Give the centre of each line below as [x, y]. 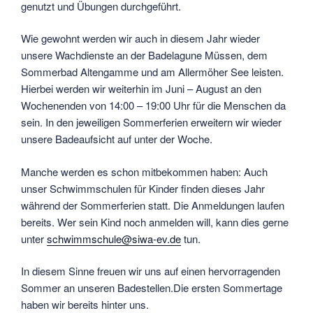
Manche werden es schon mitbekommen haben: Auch [144, 171]
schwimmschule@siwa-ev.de [114, 238]
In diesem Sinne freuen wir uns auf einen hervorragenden [151, 271]
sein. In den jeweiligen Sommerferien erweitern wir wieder [151, 122]
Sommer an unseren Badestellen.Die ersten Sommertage [152, 288]
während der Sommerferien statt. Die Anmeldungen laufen [153, 205]
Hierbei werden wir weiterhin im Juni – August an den [141, 89]
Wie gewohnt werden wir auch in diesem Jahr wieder [140, 38]
